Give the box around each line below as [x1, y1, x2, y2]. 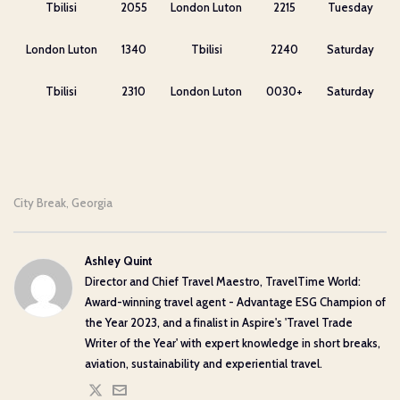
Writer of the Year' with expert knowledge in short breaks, [85, 335, 380, 350]
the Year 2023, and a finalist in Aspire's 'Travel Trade [85, 314, 353, 329]
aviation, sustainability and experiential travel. [85, 355, 322, 371]
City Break [13, 195, 66, 210]
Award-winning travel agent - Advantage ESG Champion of [85, 294, 386, 309]
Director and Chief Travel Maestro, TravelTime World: [85, 273, 361, 288]
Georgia [71, 195, 112, 210]
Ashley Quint [85, 253, 153, 268]
